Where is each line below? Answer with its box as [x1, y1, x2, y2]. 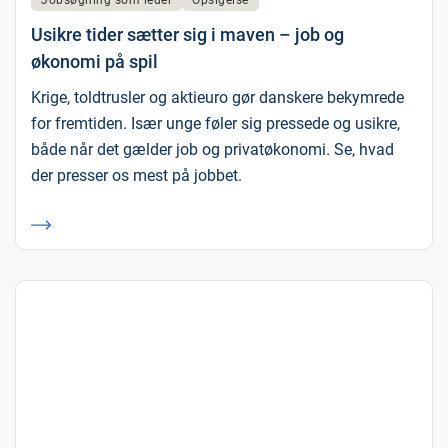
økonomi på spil [31, 51, 158, 73]
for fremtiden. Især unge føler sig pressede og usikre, [31, 114, 400, 134]
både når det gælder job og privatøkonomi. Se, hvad [31, 140, 394, 160]
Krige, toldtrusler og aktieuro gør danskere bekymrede [31, 88, 404, 108]
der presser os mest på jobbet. [31, 166, 242, 186]
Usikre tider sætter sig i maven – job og [31, 24, 344, 46]
